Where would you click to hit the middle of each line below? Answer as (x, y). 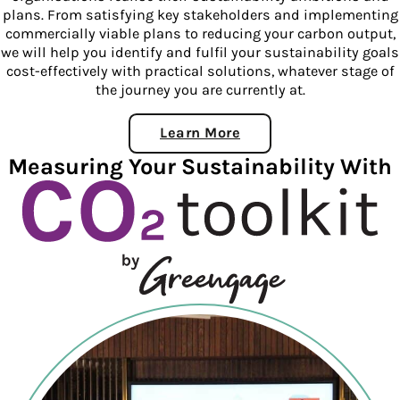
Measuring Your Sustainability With (200, 166)
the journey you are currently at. (200, 90)
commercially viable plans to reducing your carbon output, (200, 34)
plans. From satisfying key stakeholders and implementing (200, 15)
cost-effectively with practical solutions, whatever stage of (200, 71)
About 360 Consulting (277, 138)
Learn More (200, 133)
